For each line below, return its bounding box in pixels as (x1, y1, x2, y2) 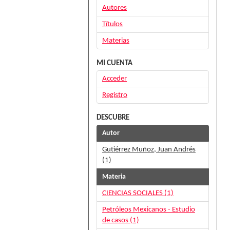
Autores (102, 4, 127, 12)
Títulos (102, 21, 123, 28)
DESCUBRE (97, 114, 129, 122)
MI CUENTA (97, 60, 132, 67)
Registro (102, 91, 127, 99)
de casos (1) (102, 217, 139, 224)
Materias (102, 37, 129, 45)
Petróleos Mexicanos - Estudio (102, 206, 195, 214)
